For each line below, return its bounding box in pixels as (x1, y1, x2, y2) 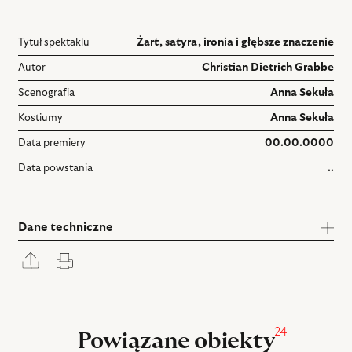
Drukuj (75, 249, 115, 262)
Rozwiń (42, 247, 86, 261)
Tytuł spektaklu (18, 36, 90, 48)
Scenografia (18, 86, 75, 98)
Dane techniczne (18, 221, 114, 233)
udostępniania (42, 276, 126, 289)
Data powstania (18, 162, 93, 174)
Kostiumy (18, 112, 64, 123)
